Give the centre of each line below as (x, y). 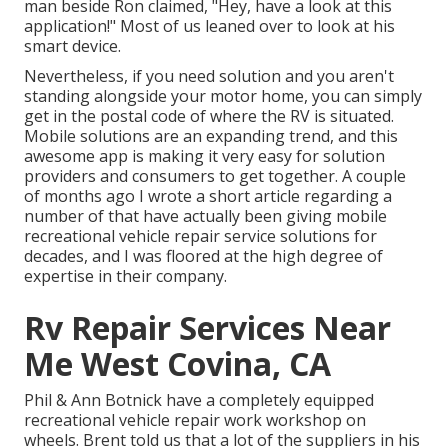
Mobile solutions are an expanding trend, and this (211, 136)
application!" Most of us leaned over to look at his (209, 26)
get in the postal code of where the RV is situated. (209, 116)
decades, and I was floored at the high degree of (203, 256)
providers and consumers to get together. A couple (215, 176)
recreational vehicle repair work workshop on (195, 420)
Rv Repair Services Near (207, 328)
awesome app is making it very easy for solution (204, 156)
